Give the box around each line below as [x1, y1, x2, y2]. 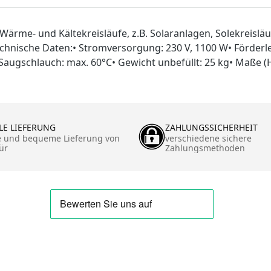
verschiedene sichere [165, 132, 252, 144]
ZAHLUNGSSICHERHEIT [165, 121, 258, 133]
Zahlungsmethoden [165, 142, 245, 154]
